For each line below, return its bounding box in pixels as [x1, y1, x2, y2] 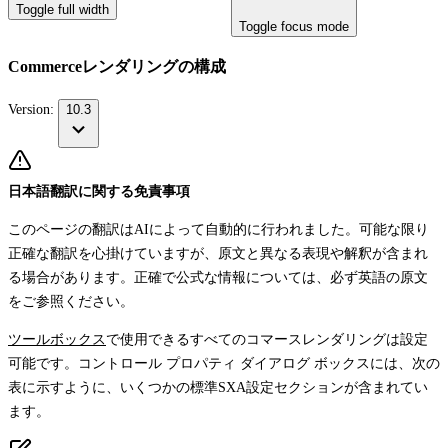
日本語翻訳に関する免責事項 [8, 183, 190, 199]
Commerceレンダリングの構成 [8, 57, 226, 77]
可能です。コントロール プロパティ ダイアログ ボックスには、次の [8, 355, 440, 371]
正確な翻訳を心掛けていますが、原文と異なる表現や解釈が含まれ [8, 245, 428, 261]
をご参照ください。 [8, 293, 134, 309]
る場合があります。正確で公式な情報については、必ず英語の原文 [8, 269, 428, 285]
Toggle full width [16, 2, 109, 17]
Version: [8, 101, 58, 117]
